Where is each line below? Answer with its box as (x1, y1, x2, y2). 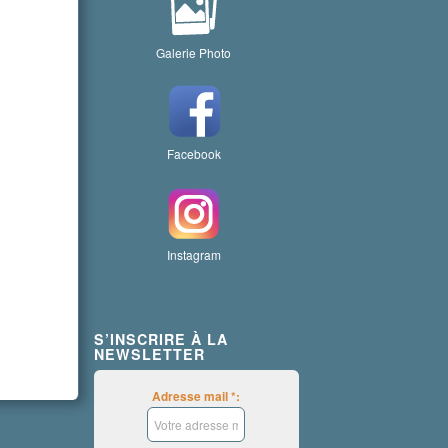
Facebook (166, 145, 221, 162)
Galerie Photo (156, 44, 232, 61)
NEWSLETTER (93, 344, 205, 364)
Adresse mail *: (152, 388, 241, 406)
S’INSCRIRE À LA (93, 329, 228, 349)
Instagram (166, 246, 221, 263)
